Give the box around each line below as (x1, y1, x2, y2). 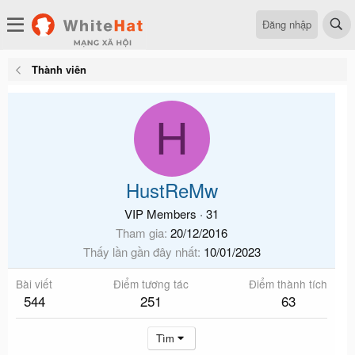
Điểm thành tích (249, 276, 327, 292)
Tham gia (116, 224, 164, 241)
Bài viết (16, 276, 52, 292)
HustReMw (125, 176, 218, 204)
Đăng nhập (262, 16, 311, 32)
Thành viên (31, 62, 86, 77)
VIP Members (124, 205, 197, 222)
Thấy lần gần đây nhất (82, 243, 197, 260)
